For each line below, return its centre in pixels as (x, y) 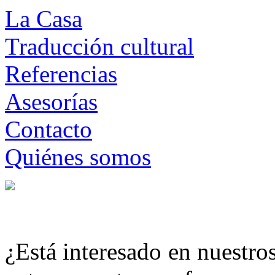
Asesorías (51, 102)
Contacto (48, 129)
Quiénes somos (78, 157)
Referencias (61, 74)
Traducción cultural (99, 46)
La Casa (44, 19)
